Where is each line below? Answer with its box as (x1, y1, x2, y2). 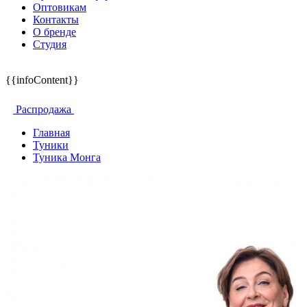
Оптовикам (33, 1, 86, 13)
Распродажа (13, 103, 74, 115)
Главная (33, 127, 70, 138)
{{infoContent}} (5, 74, 79, 86)
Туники (33, 139, 69, 151)
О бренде (33, 26, 76, 38)
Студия (33, 38, 66, 50)
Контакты (33, 14, 79, 25)
